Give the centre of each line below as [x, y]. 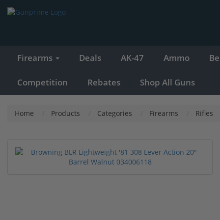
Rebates [104, 82]
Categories [115, 113]
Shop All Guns [167, 82]
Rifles [204, 113]
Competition [42, 82]
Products [66, 113]
